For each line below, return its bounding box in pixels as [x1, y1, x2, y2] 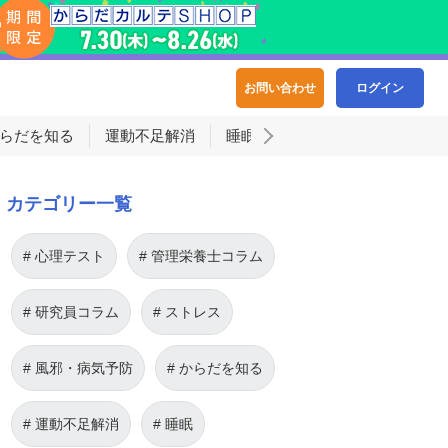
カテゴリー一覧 [6, 194, 132, 214]
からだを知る [179, 360, 263, 376]
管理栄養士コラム [151, 248, 263, 264]
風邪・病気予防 [35, 360, 133, 376]
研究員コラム [35, 304, 119, 320]
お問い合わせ [244, 81, 316, 95]
